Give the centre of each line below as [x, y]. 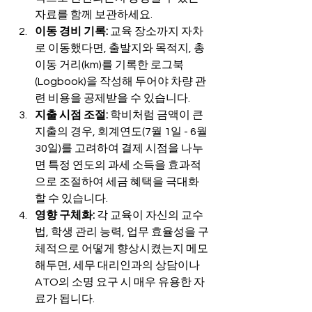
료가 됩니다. [65, 299]
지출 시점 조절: [71, 115]
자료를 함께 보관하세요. [94, 15]
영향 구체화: [65, 216]
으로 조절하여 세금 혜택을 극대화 [117, 182]
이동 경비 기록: [71, 32]
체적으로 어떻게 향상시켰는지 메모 [122, 249]
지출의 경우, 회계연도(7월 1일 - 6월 [122, 132]
